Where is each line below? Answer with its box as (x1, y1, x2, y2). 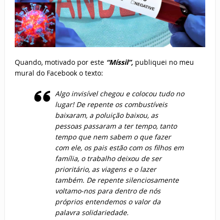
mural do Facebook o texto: (14, 68, 103, 78)
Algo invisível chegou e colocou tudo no (55, 88, 184, 98)
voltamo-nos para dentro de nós (55, 186, 161, 195)
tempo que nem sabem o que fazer (55, 132, 171, 141)
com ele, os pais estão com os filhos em (55, 142, 184, 152)
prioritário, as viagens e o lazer (55, 164, 156, 174)
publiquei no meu (135, 57, 194, 67)
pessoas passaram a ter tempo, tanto (55, 121, 177, 131)
